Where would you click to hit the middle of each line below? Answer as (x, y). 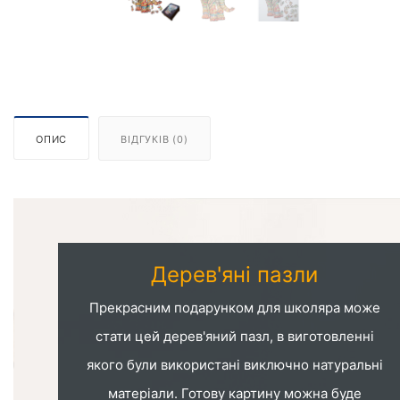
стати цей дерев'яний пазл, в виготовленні (234, 336)
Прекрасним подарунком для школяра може (234, 308)
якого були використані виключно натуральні (234, 365)
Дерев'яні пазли (235, 275)
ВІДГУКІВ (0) (154, 139)
